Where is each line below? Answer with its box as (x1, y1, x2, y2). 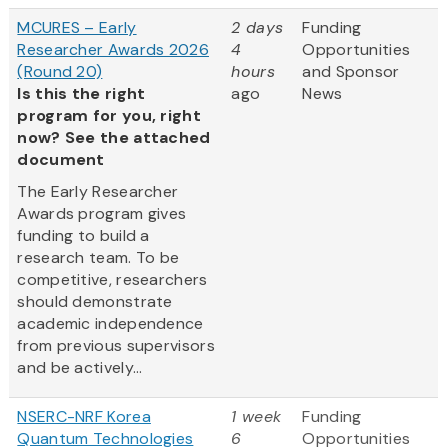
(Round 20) (17, 61, 103, 83)
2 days (231, 17, 284, 39)
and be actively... (17, 357, 143, 379)
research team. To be (17, 247, 180, 269)
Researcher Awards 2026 (17, 39, 209, 61)
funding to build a (17, 225, 150, 247)
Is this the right (17, 83, 146, 105)
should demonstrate (17, 291, 173, 313)
